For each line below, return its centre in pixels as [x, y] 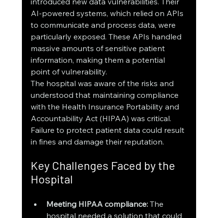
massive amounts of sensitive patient [99, 48]
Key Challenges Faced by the [104, 165]
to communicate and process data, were [104, 25]
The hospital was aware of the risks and [103, 83]
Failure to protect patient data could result [108, 130]
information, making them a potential [99, 60]
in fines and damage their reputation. [97, 142]
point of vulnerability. [69, 72]
